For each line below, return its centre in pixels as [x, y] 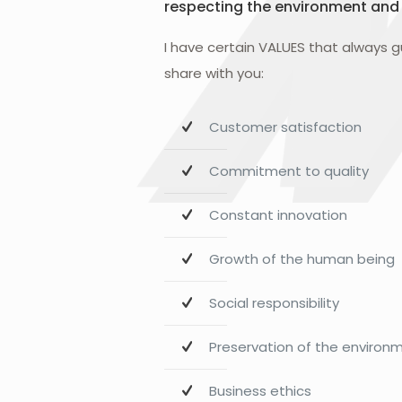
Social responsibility [274, 303]
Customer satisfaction [285, 127]
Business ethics [260, 391]
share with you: [214, 73]
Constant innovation [278, 215]
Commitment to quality [289, 171]
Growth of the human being [302, 259]
